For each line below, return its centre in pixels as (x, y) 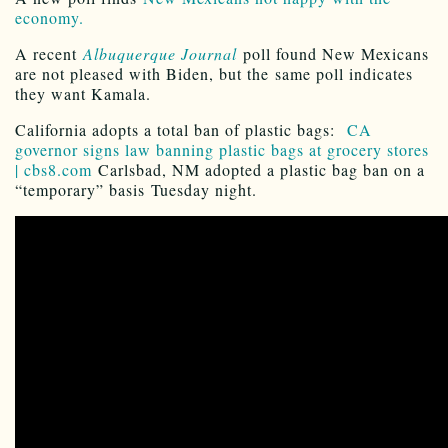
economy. (49, 18)
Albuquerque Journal (160, 54)
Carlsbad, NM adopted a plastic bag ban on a (258, 170)
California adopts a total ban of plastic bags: (181, 130)
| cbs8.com (53, 170)
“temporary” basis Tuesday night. (136, 190)
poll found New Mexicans (333, 54)
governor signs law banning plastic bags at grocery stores (222, 150)
